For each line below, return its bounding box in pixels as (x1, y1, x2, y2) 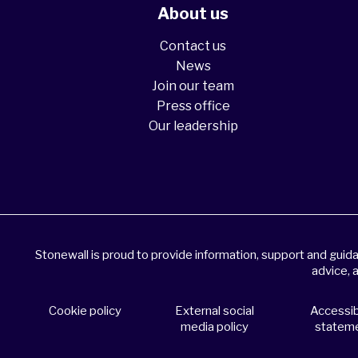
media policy (181, 320, 249, 334)
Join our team (152, 78, 234, 93)
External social (175, 304, 255, 318)
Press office (156, 98, 230, 113)
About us (157, 4, 229, 23)
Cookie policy (48, 304, 121, 318)
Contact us (160, 38, 226, 54)
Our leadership (148, 118, 238, 133)
